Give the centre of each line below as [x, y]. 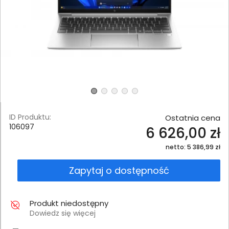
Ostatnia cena [193, 118]
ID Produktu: [30, 117]
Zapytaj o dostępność [119, 170]
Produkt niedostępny [69, 203]
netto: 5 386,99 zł [193, 147]
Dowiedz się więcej [63, 213]
